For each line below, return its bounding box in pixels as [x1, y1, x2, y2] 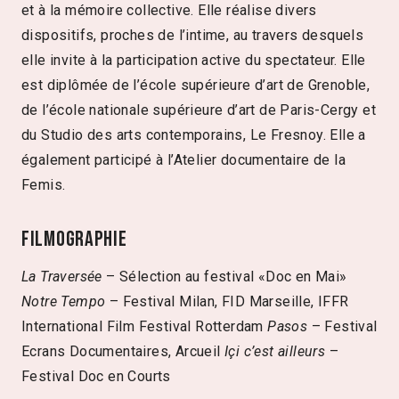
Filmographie [21, 225, 127, 252]
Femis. [21, 175, 66, 193]
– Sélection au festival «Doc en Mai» [102, 267, 347, 285]
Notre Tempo [21, 292, 106, 310]
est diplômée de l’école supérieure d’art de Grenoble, [21, 76, 370, 94]
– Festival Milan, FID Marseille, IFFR [105, 292, 349, 310]
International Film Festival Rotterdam [21, 317, 268, 335]
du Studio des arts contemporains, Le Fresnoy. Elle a [21, 126, 366, 143]
